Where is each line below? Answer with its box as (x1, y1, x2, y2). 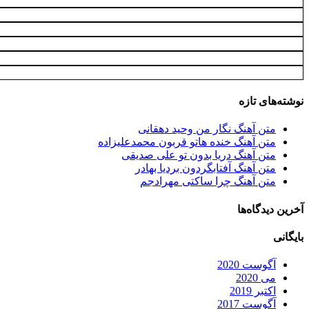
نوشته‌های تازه (239, 95, 303, 108)
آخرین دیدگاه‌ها (237, 203, 303, 215)
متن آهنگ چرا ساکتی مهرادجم (140, 175, 276, 188)
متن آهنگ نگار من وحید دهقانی (138, 123, 276, 135)
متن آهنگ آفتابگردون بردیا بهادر (135, 162, 276, 175)
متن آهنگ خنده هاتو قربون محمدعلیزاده (98, 136, 276, 148)
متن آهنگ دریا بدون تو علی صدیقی (121, 149, 276, 161)
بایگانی (273, 230, 303, 243)
